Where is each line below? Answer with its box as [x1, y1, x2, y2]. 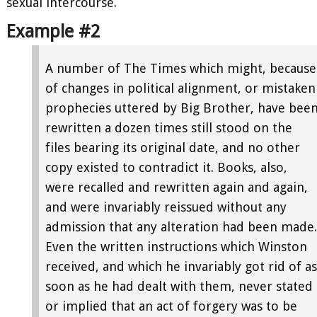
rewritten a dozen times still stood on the [45, 120, 292, 136]
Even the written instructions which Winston [45, 239, 307, 255]
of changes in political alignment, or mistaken [45, 81, 316, 96]
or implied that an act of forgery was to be [45, 299, 297, 314]
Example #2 [6, 21, 100, 42]
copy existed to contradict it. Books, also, [45, 160, 287, 175]
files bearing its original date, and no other [45, 140, 300, 156]
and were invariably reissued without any [45, 200, 287, 215]
